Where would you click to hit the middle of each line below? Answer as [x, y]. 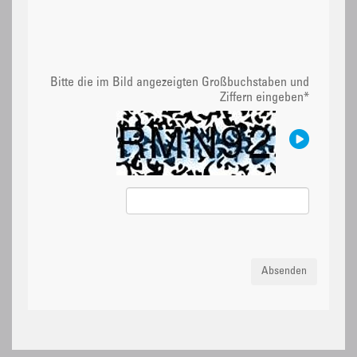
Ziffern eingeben [262, 98]
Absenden [284, 272]
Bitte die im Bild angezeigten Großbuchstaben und [180, 83]
